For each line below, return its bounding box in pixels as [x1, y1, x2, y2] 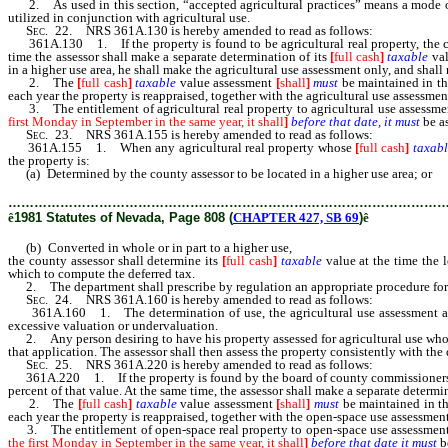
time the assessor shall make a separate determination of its [8, 49, 330, 64]
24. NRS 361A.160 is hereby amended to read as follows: [48, 292, 373, 307]
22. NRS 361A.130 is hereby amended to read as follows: [48, 23, 373, 38]
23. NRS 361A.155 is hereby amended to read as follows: [48, 127, 373, 142]
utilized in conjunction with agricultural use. [8, 10, 250, 25]
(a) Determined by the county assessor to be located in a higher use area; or [8, 166, 432, 181]
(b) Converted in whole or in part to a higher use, [8, 240, 292, 255]
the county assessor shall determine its [8, 253, 223, 268]
